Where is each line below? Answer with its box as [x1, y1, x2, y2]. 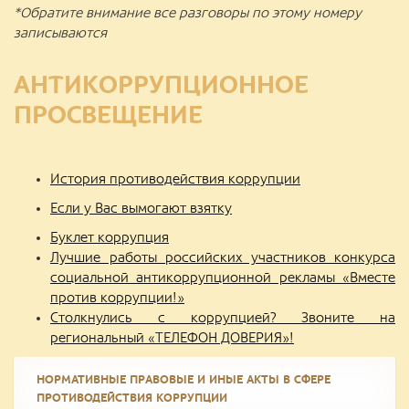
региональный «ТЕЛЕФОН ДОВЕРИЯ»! [50, 330, 294, 345]
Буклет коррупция [50, 230, 169, 245]
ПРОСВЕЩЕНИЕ [14, 101, 203, 129]
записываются [14, 26, 107, 40]
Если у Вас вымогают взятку [50, 201, 232, 215]
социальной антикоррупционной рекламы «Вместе [50, 270, 395, 285]
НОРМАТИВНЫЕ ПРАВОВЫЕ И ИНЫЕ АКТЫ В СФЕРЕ [37, 373, 330, 386]
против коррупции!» [50, 290, 184, 305]
